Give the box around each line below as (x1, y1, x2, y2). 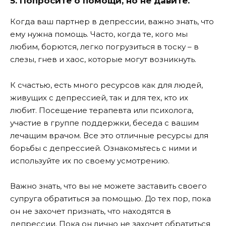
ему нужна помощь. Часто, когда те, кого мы (10, 29, 188, 39)
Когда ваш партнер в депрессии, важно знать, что (10, 17, 214, 27)
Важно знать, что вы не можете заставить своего (10, 181, 207, 191)
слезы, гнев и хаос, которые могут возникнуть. (10, 54, 196, 65)
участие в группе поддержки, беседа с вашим (10, 118, 199, 128)
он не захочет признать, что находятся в (10, 206, 171, 216)
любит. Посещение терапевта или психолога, (10, 105, 193, 115)
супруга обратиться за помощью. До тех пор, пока (10, 194, 211, 204)
